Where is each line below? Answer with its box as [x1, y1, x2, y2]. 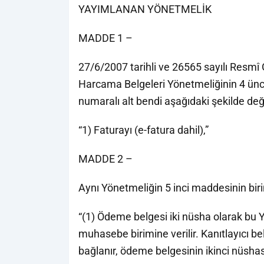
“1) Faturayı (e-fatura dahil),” [78, 124, 209, 136]
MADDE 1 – [78, 32, 133, 44]
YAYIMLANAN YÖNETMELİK [78, 3, 212, 15]
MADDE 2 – [78, 153, 133, 165]
